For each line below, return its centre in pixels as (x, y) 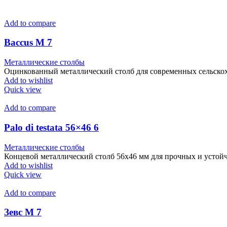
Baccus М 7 (28, 43)
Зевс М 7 (23, 212)
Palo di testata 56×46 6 (51, 127)
